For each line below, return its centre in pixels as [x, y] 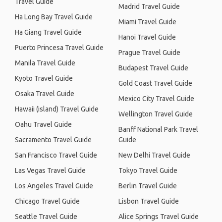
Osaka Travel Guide [45, 94]
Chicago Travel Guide [47, 201]
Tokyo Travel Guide [148, 170]
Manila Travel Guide [45, 63]
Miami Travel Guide [147, 22]
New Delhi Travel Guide [154, 155]
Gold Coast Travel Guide [155, 83]
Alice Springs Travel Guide [159, 217]
